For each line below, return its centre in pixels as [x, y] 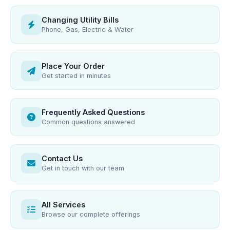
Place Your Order [73, 66]
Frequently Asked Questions [93, 112]
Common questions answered [88, 122]
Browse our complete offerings [91, 214]
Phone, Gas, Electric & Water [88, 30]
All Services [63, 205]
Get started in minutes [76, 76]
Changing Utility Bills [80, 20]
